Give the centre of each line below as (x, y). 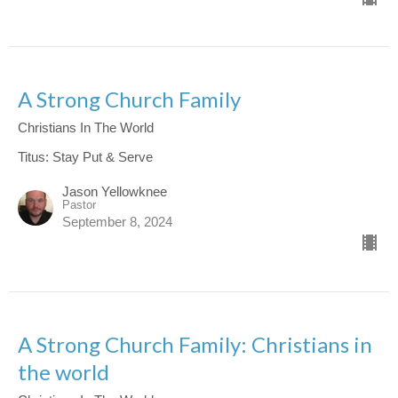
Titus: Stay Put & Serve (85, 156)
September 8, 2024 (117, 221)
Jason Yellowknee (115, 191)
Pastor (79, 204)
